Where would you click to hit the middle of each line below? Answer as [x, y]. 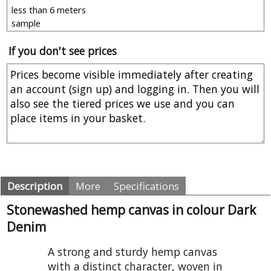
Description [35, 186]
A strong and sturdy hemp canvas [132, 252]
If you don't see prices [63, 51]
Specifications [146, 186]
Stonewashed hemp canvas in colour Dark [131, 210]
